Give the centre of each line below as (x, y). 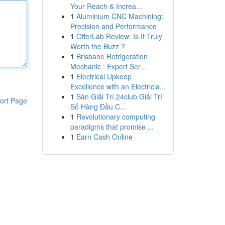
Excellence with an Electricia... (118, 86)
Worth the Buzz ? (97, 46)
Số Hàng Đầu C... (98, 106)
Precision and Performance (113, 26)
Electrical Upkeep (104, 76)
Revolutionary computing (116, 117)
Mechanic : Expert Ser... (108, 66)
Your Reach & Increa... (106, 6)
